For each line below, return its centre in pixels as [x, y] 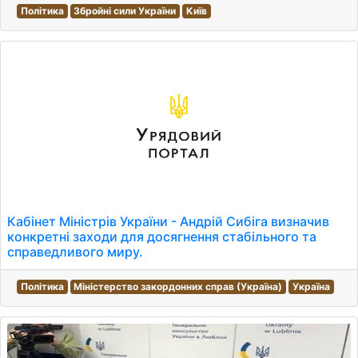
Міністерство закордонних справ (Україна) [178, 286]
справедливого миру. [75, 252]
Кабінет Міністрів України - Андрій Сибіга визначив [168, 221]
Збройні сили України [125, 11]
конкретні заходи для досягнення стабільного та [162, 237]
